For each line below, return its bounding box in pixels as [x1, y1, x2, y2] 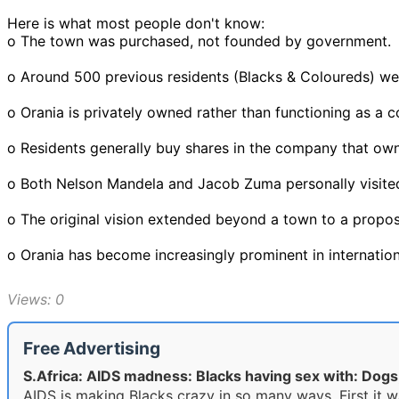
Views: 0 [7, 289, 64, 308]
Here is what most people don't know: [7, 13, 265, 32]
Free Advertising [23, 337, 160, 359]
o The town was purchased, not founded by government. [7, 31, 391, 50]
